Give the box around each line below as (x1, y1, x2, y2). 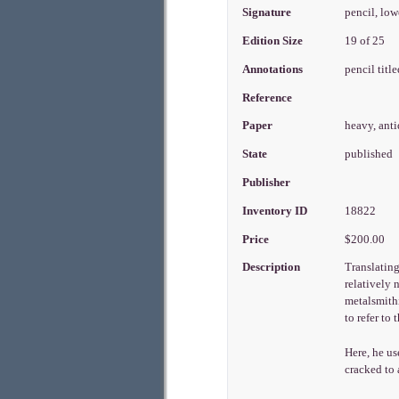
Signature (242, 6, 292, 20)
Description (242, 261, 301, 274)
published (345, 148, 396, 161)
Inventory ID (242, 204, 308, 217)
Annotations (242, 62, 304, 76)
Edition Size (242, 35, 304, 48)
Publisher (242, 176, 291, 189)
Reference (242, 91, 293, 104)
